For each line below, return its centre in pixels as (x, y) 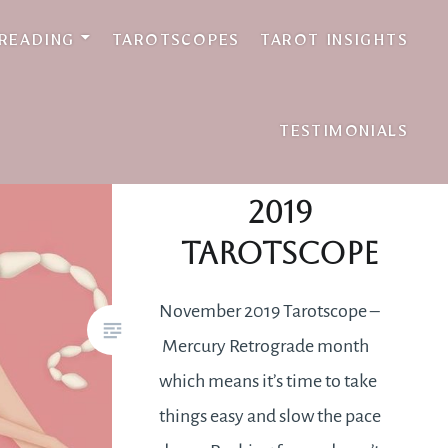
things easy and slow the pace (270, 415)
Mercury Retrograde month (264, 345)
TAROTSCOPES (175, 44)
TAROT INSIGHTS (334, 44)
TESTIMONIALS (343, 135)
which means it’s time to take (268, 380)
